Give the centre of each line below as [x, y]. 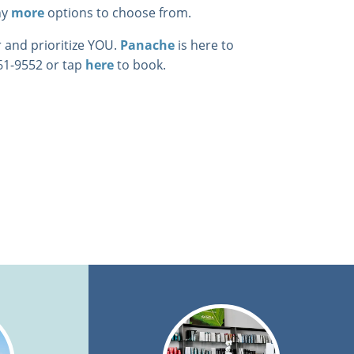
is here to [204, 45]
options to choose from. [118, 12]
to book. [140, 64]
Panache [147, 45]
